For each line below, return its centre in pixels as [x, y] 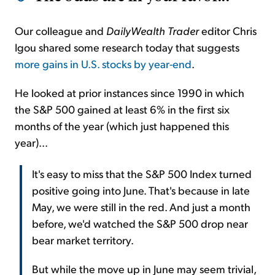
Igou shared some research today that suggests [127, 47]
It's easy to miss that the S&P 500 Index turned [142, 174]
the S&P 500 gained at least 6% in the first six [122, 109]
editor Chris [228, 31]
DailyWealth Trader [153, 31]
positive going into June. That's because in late [141, 190]
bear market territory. [83, 240]
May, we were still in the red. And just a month [141, 207]
